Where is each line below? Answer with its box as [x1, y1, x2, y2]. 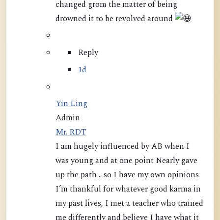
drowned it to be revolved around [55, 12, 175, 25]
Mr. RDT [55, 126, 86, 139]
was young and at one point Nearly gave [55, 155, 197, 167]
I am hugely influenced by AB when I [55, 140, 190, 153]
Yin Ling [55, 98, 87, 110]
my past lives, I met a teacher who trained [55, 197, 178, 210]
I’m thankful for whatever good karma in [55, 183, 70, 196]
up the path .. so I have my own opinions [55, 169, 199, 182]
